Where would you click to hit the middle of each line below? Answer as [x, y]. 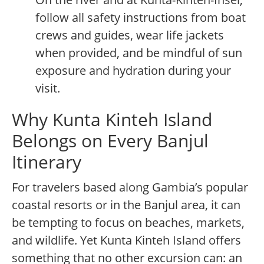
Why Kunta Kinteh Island [112, 120]
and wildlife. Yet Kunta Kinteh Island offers [126, 240]
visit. [48, 88]
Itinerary [47, 162]
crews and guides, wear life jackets [130, 35]
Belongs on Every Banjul [110, 141]
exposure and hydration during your [133, 71]
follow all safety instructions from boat [141, 18]
